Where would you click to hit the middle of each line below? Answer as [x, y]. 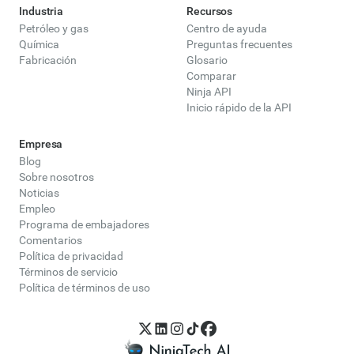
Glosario [207, 60]
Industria [41, 11]
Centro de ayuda [227, 29]
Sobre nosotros [56, 177]
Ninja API [209, 92]
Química [39, 45]
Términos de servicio [68, 272]
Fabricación [48, 60]
